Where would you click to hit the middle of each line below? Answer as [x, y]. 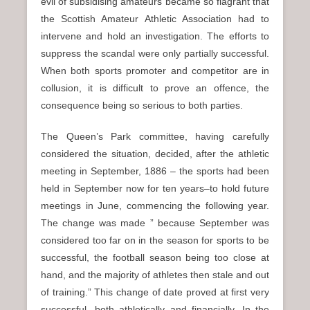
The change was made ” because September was [155, 223]
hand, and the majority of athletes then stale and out [155, 275]
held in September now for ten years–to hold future [155, 188]
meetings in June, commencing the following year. [155, 206]
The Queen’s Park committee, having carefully [155, 136]
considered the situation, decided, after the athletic [155, 154]
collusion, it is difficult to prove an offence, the [155, 88]
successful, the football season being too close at [155, 257]
